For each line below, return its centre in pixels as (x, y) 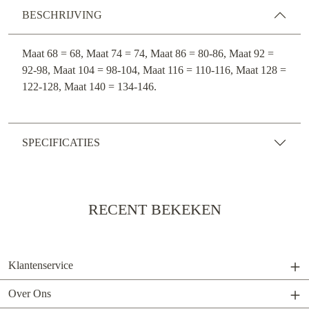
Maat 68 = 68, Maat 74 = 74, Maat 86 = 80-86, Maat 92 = (148, 54)
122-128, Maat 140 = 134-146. (89, 87)
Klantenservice (41, 266)
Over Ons (30, 294)
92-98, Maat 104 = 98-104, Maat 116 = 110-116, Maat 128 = (154, 70)
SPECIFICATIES (61, 143)
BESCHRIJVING (62, 15)
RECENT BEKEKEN (154, 210)
